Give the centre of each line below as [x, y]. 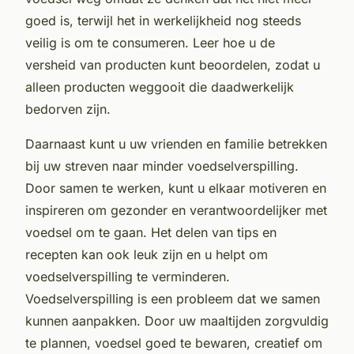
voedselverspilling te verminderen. [128, 276]
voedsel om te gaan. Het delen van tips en [151, 232]
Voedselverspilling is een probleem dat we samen [173, 298]
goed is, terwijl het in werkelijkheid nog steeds [163, 20]
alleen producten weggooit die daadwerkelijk [160, 87]
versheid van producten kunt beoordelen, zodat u [173, 64]
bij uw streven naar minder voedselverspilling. [162, 166]
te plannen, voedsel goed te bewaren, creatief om [174, 343]
